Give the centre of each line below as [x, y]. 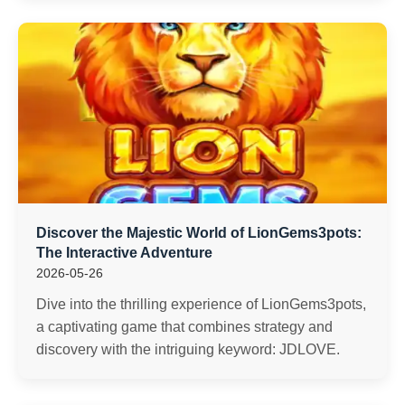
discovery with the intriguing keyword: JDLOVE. [188, 349]
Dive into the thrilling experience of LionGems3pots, [201, 304]
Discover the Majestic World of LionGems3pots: [199, 233]
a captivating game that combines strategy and [184, 327]
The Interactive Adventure [124, 253]
